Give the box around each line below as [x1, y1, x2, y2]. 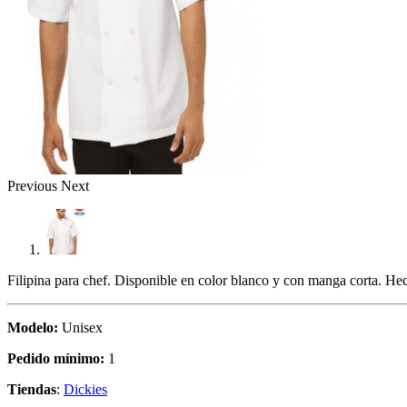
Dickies [64, 381, 107, 397]
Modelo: [7, 319, 58, 335]
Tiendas [7, 381, 56, 397]
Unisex [58, 319, 103, 335]
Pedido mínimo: [7, 350, 104, 366]
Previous [7, 177, 57, 194]
